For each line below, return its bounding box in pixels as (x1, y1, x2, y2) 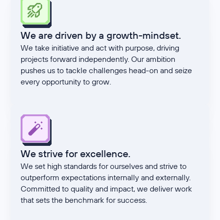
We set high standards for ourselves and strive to (21, 161, 187, 171)
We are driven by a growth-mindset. (21, 29, 182, 42)
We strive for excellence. (21, 147, 131, 160)
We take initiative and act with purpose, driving (21, 43, 180, 53)
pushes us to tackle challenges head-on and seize (21, 65, 192, 76)
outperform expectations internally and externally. (21, 172, 191, 183)
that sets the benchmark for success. (21, 195, 147, 205)
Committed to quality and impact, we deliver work (21, 184, 192, 194)
